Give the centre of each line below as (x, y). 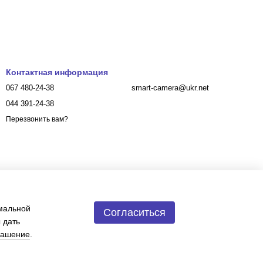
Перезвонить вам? (37, 119)
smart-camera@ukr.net (170, 88)
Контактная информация (57, 72)
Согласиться (134, 212)
